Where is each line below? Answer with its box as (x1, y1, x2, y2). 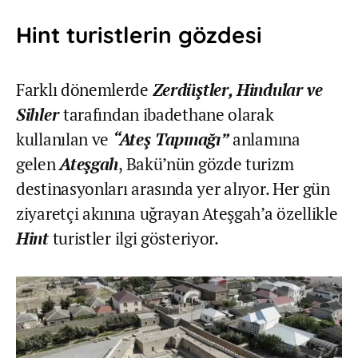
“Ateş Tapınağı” (112, 127, 233, 150)
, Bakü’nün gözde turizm (118, 152, 294, 175)
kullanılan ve (16, 127, 113, 150)
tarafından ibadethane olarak (62, 102, 274, 125)
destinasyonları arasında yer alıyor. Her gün (16, 177, 330, 200)
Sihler (16, 102, 63, 125)
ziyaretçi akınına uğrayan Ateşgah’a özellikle (16, 201, 338, 225)
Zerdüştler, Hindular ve (152, 78, 323, 101)
